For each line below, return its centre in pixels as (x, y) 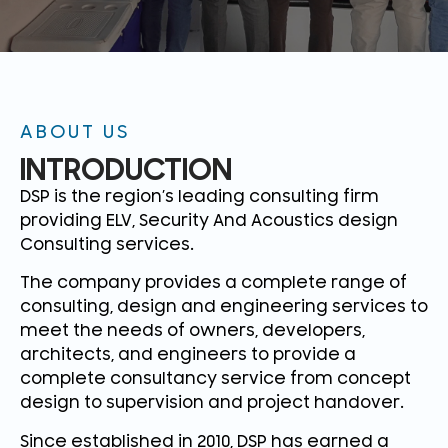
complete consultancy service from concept (215, 379)
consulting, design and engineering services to (224, 307)
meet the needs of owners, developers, (192, 331)
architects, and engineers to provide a (188, 355)
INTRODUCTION (126, 169)
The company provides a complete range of (213, 283)
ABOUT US (75, 132)
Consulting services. (107, 245)
